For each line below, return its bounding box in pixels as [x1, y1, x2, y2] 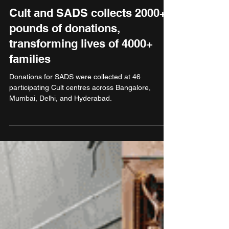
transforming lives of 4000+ [9, 74, 153, 87]
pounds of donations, [9, 58, 120, 72]
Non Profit [9, 27, 41, 35]
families [9, 89, 51, 102]
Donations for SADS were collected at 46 [9, 109, 141, 118]
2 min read [55, 14, 84, 21]
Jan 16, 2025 [9, 14, 45, 21]
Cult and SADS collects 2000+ [9, 43, 166, 56]
